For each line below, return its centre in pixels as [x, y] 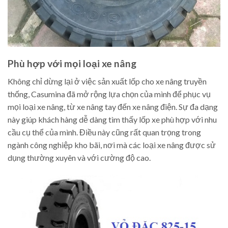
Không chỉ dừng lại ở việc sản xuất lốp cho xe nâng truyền [107, 81]
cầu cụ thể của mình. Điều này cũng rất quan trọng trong [104, 132]
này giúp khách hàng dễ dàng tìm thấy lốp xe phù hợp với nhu [112, 119]
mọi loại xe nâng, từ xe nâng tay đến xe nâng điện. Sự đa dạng [113, 106]
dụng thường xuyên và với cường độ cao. [79, 157]
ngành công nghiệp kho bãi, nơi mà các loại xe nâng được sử [112, 145]
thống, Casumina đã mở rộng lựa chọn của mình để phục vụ [109, 94]
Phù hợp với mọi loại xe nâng [72, 64]
